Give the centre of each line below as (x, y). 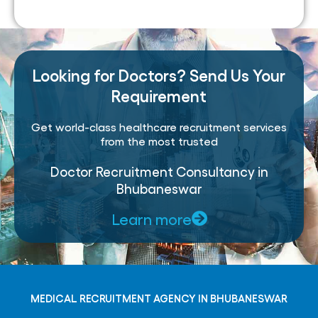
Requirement (159, 95)
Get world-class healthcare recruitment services (159, 127)
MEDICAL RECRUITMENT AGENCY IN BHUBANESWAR (159, 298)
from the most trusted (159, 141)
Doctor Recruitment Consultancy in (159, 171)
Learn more (151, 219)
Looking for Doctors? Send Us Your (159, 75)
